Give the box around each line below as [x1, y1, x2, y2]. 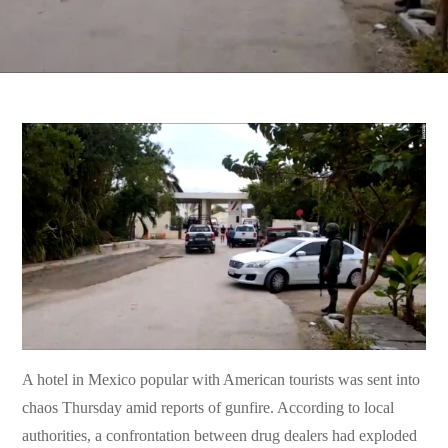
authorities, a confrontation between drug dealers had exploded [22, 426, 418, 444]
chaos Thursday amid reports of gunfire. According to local [22, 398, 395, 416]
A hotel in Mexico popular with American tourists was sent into [22, 370, 421, 388]
